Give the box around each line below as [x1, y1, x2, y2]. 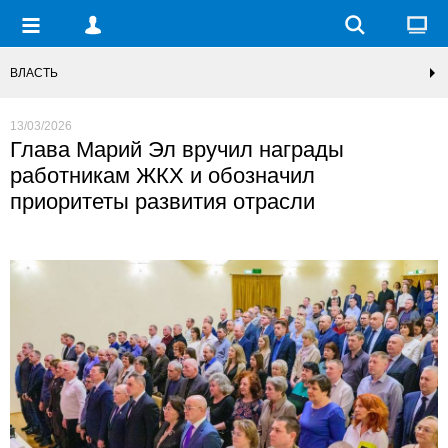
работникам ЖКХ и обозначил [10, 163, 315, 188]
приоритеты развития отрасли [10, 189, 315, 214]
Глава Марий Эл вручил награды [10, 137, 344, 162]
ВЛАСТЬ [10, 66, 58, 80]
